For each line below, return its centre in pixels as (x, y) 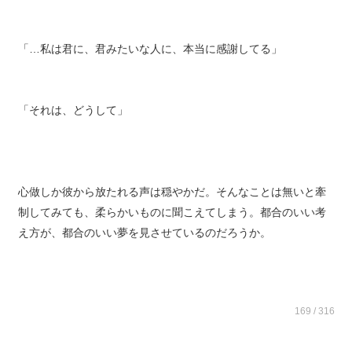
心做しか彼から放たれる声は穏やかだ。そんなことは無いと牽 (172, 203)
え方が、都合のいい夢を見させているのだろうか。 (144, 244)
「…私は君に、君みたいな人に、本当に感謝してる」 (150, 60)
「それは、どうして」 (73, 121)
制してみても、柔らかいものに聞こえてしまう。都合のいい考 (172, 223)
